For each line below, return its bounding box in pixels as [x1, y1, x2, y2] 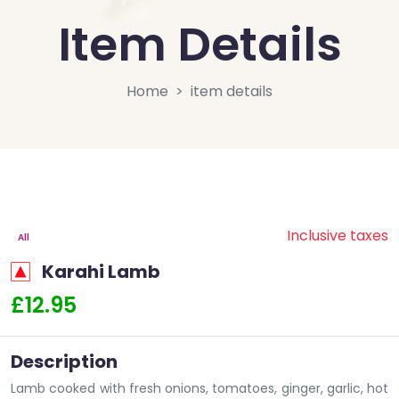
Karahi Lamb [42, 258, 160, 284]
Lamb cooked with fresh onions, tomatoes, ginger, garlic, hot [11, 379, 388, 397]
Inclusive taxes [287, 224, 388, 246]
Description [11, 348, 118, 374]
